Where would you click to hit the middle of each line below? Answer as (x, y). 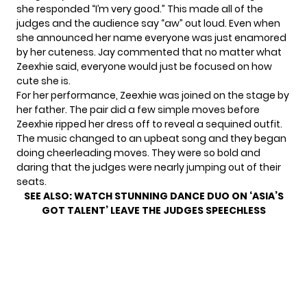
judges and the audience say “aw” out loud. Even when (148, 24)
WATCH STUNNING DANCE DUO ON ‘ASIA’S (179, 196)
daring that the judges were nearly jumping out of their (149, 168)
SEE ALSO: (49, 196)
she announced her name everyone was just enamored (151, 38)
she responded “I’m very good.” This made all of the (140, 9)
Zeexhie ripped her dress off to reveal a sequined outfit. (149, 124)
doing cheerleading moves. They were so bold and (138, 153)
